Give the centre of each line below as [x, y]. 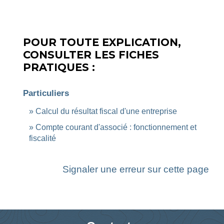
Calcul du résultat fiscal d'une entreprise [106, 111]
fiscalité [42, 138]
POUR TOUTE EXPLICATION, [102, 42]
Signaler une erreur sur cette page [136, 169]
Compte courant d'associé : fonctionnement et [116, 127]
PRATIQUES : [59, 67]
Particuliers [46, 93]
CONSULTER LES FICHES [91, 54]
